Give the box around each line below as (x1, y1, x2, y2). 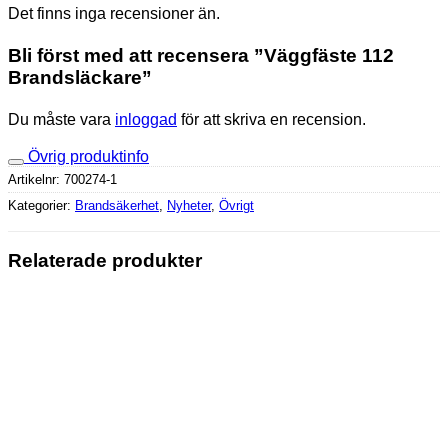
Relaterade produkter (8, 250, 202, 272)
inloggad (115, 110, 177, 128)
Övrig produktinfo (28, 147, 149, 165)
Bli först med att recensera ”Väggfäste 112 (8, 45, 394, 67)
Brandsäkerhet (75, 197, 159, 213)
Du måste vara (8, 110, 115, 128)
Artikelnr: (8, 171, 64, 187)
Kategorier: (8, 197, 75, 213)
